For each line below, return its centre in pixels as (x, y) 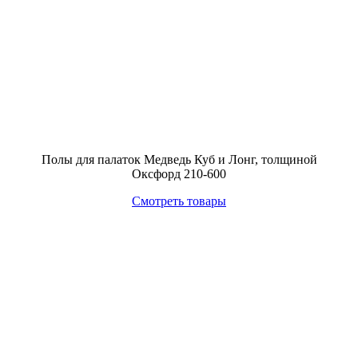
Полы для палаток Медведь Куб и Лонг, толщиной (179, 159)
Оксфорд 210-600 (179, 174)
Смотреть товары (179, 201)
